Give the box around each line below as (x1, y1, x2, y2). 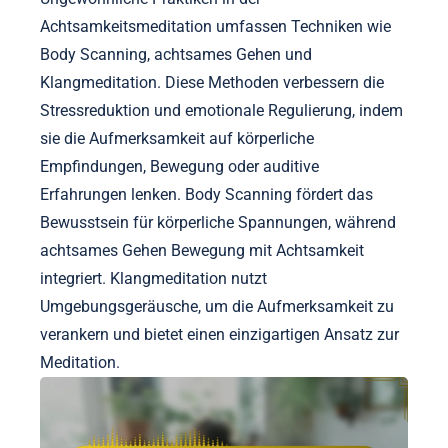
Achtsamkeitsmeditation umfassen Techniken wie (40, 16, 391, 36)
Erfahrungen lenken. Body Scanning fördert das (40, 184, 373, 204)
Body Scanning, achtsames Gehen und (40, 44, 312, 64)
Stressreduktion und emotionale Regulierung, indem (40, 100, 403, 120)
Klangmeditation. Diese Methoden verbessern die (40, 72, 384, 92)
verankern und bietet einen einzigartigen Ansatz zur (40, 324, 399, 344)
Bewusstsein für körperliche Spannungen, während (40, 212, 396, 232)
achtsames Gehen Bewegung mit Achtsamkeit (40, 240, 364, 260)
